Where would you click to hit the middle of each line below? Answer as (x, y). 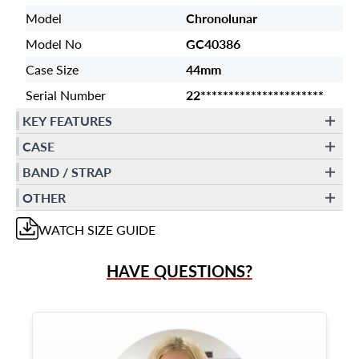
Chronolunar (222, 18)
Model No (54, 44)
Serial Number (66, 95)
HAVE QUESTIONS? (179, 271)
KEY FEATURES (67, 120)
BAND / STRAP (67, 171)
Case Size (52, 69)
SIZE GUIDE (120, 230)
